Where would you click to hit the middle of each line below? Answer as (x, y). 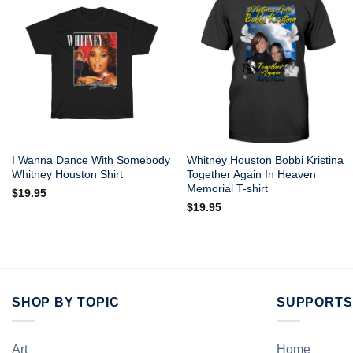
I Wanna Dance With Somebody (91, 160)
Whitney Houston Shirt (67, 174)
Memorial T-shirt (228, 188)
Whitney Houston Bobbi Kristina (266, 160)
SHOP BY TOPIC (66, 302)
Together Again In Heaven (252, 174)
